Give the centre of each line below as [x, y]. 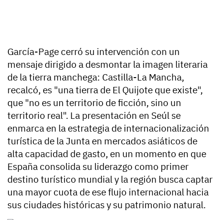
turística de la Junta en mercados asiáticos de [102, 141]
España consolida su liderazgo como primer [98, 167]
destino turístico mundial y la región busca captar [110, 179]
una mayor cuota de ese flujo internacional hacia [108, 192]
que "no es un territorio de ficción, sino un [94, 103]
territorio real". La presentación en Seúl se [94, 116]
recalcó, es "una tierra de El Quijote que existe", [105, 90]
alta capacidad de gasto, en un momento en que [107, 154]
